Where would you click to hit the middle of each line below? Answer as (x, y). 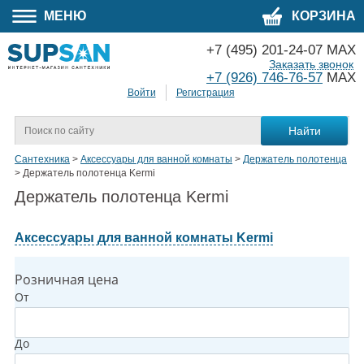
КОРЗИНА (322, 16)
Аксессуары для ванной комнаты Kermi (144, 238)
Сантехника (42, 160)
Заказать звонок (311, 64)
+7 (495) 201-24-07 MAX (281, 50)
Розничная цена (67, 280)
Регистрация (205, 93)
